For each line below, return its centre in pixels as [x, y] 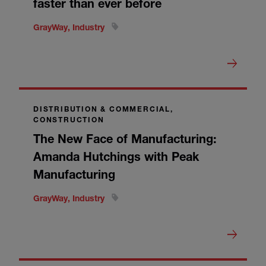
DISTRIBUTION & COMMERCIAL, [103, 109]
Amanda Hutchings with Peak [116, 156]
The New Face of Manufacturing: [125, 138]
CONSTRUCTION [69, 119]
